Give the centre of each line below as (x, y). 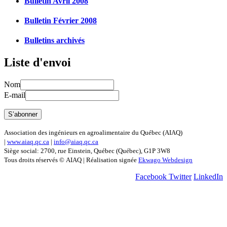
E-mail (15, 95)
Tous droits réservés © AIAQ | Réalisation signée (71, 160)
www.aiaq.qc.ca (28, 142)
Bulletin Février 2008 (61, 20)
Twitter (180, 177)
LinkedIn (208, 177)
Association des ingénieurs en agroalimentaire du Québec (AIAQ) (93, 133)
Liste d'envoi (37, 63)
